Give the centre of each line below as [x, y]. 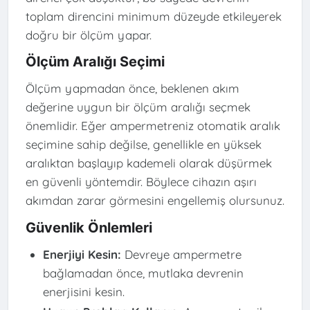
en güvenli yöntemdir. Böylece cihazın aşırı [141, 182]
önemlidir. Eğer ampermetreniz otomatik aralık [153, 126]
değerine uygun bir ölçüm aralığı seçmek [138, 107]
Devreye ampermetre [181, 254]
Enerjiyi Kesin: [82, 254]
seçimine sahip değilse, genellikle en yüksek [143, 145]
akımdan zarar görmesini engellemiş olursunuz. [155, 201]
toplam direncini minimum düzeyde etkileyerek [153, 16]
